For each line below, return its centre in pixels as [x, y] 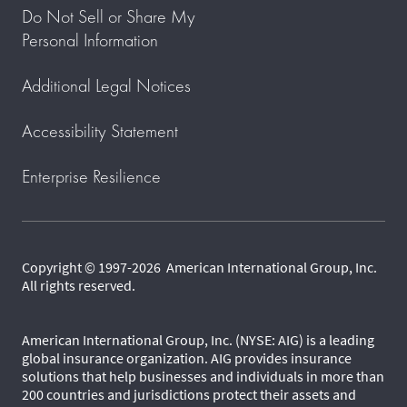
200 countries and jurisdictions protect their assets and [189, 395]
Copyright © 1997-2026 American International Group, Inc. [199, 268]
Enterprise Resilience [91, 177]
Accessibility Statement [100, 131]
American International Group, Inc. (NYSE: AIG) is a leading [198, 340]
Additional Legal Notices [106, 86]
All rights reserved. [79, 286]
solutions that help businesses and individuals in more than [203, 377]
